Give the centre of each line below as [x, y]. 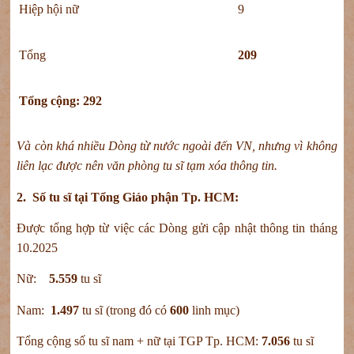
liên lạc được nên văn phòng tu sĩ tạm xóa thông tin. [147, 166]
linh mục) [216, 310]
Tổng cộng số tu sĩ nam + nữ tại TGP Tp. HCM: [139, 341]
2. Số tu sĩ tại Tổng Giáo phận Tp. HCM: [128, 197]
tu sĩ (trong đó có [125, 310]
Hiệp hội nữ [49, 9]
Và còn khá [45, 146]
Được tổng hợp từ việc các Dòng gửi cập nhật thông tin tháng [177, 228]
